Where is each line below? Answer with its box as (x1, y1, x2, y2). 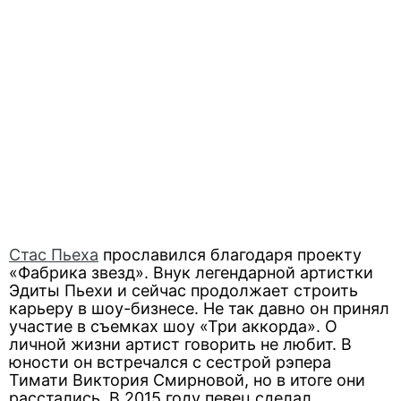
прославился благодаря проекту (98, 245, 362, 264)
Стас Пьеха (9, 245, 98, 264)
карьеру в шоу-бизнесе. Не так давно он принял (9, 299, 389, 318)
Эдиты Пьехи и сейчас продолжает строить (9, 281, 358, 300)
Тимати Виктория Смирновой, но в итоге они (9, 371, 365, 389)
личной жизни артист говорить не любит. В (9, 335, 352, 354)
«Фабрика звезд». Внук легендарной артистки (9, 263, 373, 282)
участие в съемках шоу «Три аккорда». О (9, 317, 337, 336)
